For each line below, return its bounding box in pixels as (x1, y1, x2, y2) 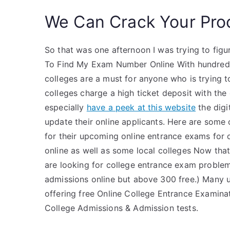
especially (45, 102, 87, 112)
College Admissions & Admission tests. (45, 203, 198, 213)
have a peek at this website (86, 102, 196, 112)
